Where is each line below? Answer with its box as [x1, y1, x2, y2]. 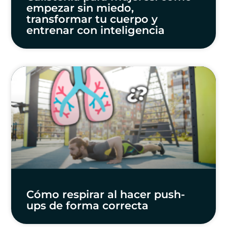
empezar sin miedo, [26, 2, 134, 15]
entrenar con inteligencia [26, 24, 165, 37]
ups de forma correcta [26, 199, 149, 212]
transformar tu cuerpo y [26, 13, 158, 26]
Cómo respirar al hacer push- [26, 187, 185, 201]
